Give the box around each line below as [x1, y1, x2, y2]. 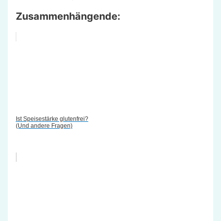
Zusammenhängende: [15, 10, 120, 22]
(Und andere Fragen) [15, 122, 73, 129]
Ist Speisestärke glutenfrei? [15, 115, 88, 122]
